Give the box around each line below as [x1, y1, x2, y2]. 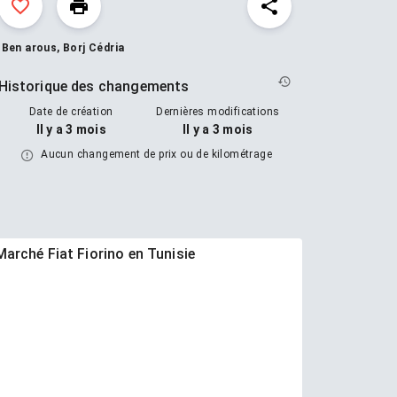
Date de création [29, 105, 113, 118]
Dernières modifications [156, 105, 280, 118]
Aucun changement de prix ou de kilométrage [37, 148, 273, 160]
